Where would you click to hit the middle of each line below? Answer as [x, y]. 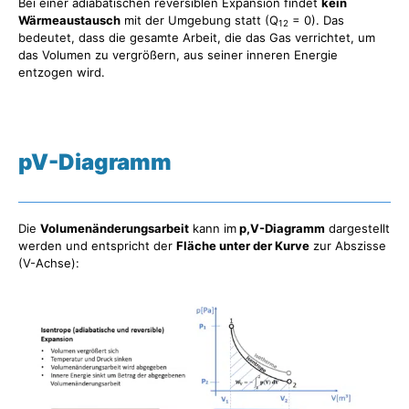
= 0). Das [316, 20]
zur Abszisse [348, 246]
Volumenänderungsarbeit [115, 229]
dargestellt [357, 229]
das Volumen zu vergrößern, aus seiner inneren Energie [178, 54]
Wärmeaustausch [69, 20]
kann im [213, 229]
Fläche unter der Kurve [243, 246]
